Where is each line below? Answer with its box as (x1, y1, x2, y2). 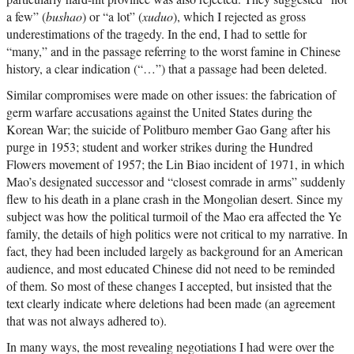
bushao (46, 8, 82, 25)
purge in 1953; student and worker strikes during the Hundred (6, 138, 313, 156)
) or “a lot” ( (82, 8, 142, 25)
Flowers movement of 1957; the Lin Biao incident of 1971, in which (6, 156, 345, 173)
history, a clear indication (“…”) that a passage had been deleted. (6, 60, 327, 77)
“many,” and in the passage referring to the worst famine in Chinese (6, 43, 341, 60)
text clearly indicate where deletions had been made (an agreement (6, 295, 335, 312)
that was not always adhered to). (6, 312, 167, 330)
